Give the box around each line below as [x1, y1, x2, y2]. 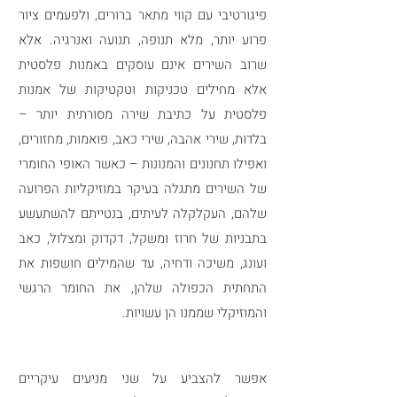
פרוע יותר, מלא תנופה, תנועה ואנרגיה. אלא [19, 30, 267, 50]
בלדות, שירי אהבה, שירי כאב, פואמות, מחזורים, [19, 129, 267, 149]
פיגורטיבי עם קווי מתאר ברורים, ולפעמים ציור [19, 5, 267, 25]
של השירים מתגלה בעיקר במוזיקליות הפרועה [19, 179, 267, 198]
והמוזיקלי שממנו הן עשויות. [119, 303, 267, 323]
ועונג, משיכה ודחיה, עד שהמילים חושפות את [19, 253, 267, 273]
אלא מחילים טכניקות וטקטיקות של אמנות [19, 80, 267, 99]
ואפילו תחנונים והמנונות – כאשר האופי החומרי [19, 154, 267, 174]
